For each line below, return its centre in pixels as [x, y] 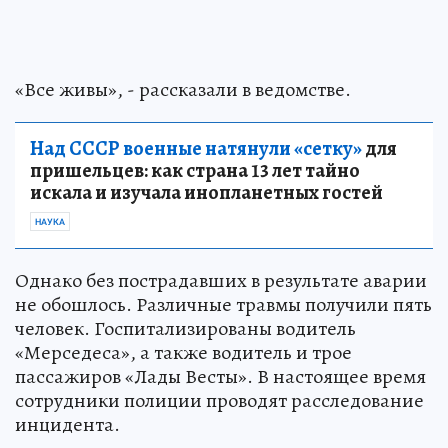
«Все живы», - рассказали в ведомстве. [183, 90]
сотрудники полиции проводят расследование [219, 401]
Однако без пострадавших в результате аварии [221, 281]
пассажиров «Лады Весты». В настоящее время [220, 377]
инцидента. [67, 425]
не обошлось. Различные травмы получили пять [223, 305]
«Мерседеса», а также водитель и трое [183, 353]
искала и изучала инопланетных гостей [206, 193]
